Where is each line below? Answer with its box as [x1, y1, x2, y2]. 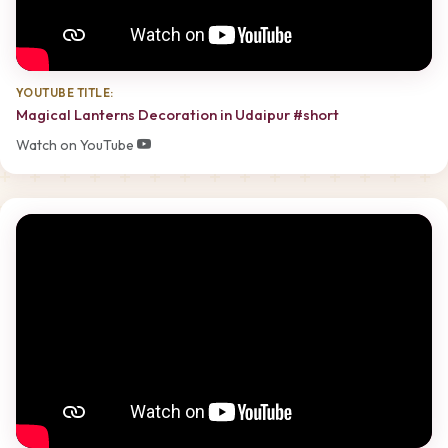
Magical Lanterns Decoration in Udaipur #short [16, 104, 339, 124]
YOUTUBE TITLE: [16, 84, 114, 100]
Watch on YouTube [16, 135, 137, 154]
